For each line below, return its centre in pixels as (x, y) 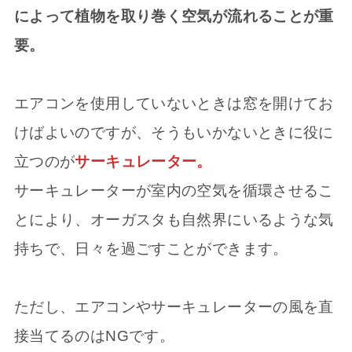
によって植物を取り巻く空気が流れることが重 (174, 16)
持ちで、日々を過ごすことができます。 (151, 248)
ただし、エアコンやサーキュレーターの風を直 (174, 306)
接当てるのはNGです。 (94, 335)
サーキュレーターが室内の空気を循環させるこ (174, 190)
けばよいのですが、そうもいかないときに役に (174, 132)
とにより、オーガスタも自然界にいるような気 (174, 219)
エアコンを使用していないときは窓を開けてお (174, 103)
